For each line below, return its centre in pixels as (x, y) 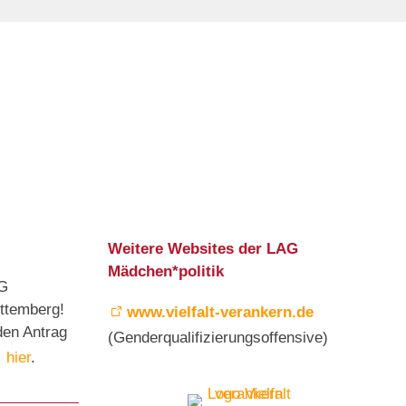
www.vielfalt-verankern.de (220, 313)
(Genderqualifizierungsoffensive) (218, 338)
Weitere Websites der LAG (203, 249)
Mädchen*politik (166, 272)
